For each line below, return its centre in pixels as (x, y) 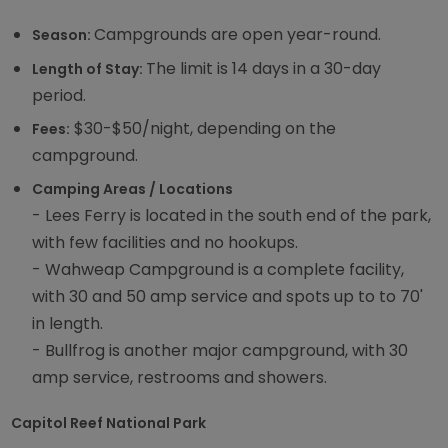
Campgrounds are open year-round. (238, 35)
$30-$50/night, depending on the (203, 128)
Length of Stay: (89, 68)
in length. (68, 324)
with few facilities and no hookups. (165, 243)
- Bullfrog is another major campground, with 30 (220, 351)
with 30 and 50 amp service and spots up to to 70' (228, 297)
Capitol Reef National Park (109, 422)
